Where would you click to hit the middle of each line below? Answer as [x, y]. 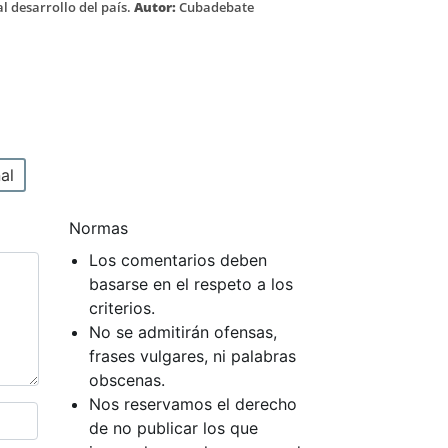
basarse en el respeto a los [190, 283]
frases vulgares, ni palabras [192, 355]
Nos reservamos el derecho [192, 403]
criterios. [121, 307]
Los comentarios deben [177, 259]
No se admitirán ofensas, [182, 331]
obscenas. [126, 379]
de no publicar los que [173, 427]
